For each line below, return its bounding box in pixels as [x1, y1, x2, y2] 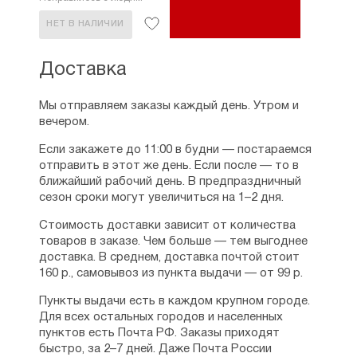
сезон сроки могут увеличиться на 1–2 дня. [38, 192, 284, 203]
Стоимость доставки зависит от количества [38, 220, 296, 231]
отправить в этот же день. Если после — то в [38, 160, 299, 171]
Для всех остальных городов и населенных [38, 312, 283, 323]
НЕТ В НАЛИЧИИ [46, 20, 124, 28]
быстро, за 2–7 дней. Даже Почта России [38, 343, 272, 355]
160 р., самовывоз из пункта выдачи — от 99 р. [38, 268, 303, 279]
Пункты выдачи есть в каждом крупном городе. [38, 296, 310, 307]
